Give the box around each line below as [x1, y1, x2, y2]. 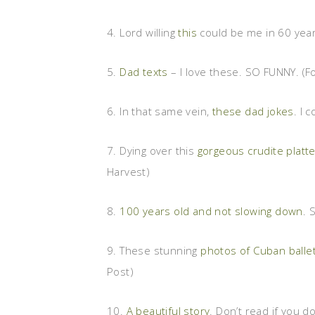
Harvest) [107, 165, 150, 179]
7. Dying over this [107, 143, 198, 157]
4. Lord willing [107, 25, 179, 39]
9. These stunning [107, 243, 201, 257]
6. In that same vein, [107, 104, 212, 118]
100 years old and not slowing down [120, 204, 303, 218]
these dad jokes [212, 104, 294, 118]
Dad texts [120, 65, 168, 79]
